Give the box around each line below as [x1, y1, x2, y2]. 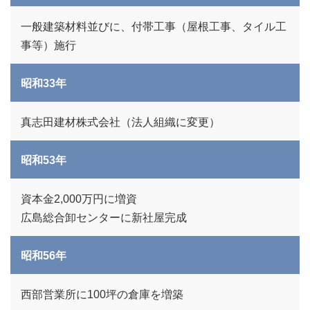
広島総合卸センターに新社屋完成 [21, 212, 187, 224]
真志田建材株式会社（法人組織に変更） [21, 116, 220, 128]
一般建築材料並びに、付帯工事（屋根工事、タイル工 [21, 21, 286, 33]
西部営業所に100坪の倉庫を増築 [21, 289, 183, 300]
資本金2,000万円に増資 [21, 193, 137, 205]
